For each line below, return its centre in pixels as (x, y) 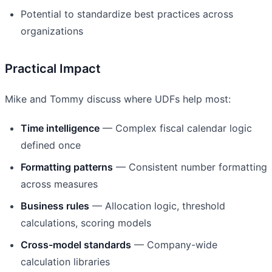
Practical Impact (53, 68)
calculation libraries (65, 261)
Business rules (55, 206)
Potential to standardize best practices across (127, 14)
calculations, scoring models (86, 223)
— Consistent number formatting (190, 167)
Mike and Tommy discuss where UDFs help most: (118, 99)
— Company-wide (174, 244)
